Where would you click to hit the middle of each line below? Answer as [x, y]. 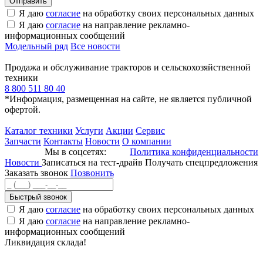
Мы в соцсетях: [75, 151]
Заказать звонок [36, 173]
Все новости [95, 46]
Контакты [63, 141]
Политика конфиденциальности [194, 151]
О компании [147, 141]
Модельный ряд [36, 46]
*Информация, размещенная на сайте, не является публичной [128, 99]
